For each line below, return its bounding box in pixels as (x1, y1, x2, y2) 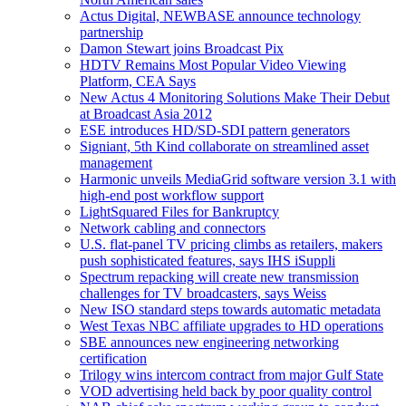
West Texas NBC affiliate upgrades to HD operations (80, 317, 383, 333)
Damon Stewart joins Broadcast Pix (80, 40, 284, 56)
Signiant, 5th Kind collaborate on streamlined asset (80, 138, 369, 154)
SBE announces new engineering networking (80, 333, 339, 350)
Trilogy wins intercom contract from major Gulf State (80, 366, 383, 382)
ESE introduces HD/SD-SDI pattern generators (80, 121, 350, 138)
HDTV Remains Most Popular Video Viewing (80, 56, 346, 72)
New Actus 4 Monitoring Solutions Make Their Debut (80, 89, 390, 105)
